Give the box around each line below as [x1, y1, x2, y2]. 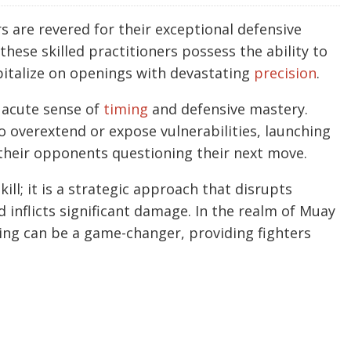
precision [254, 63, 317, 82]
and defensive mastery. [148, 99, 308, 118]
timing [103, 99, 148, 118]
